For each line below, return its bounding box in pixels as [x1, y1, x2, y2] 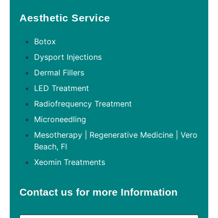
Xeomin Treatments [34, 157, 105, 167]
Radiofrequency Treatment [34, 98, 132, 109]
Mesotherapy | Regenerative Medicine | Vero [34, 129, 198, 140]
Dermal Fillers [34, 67, 84, 77]
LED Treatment [34, 83, 89, 93]
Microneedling [34, 114, 86, 124]
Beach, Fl [34, 141, 67, 151]
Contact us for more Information [19, 186, 178, 198]
